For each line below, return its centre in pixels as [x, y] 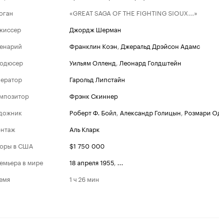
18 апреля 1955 [92, 162]
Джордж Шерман [95, 29]
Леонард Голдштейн [150, 62]
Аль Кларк [85, 129]
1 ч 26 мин [84, 178]
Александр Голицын [150, 112]
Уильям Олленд [93, 62]
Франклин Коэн [93, 45]
